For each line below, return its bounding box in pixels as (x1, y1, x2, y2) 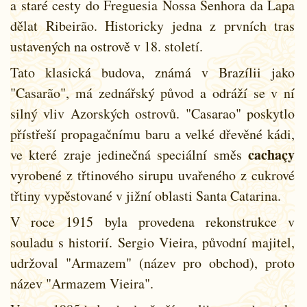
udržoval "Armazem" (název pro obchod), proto (10, 253, 295, 272)
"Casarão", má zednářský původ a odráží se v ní (10, 83, 295, 102)
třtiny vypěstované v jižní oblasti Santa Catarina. (10, 186, 281, 205)
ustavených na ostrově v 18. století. (10, 36, 203, 56)
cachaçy (248, 144, 295, 164)
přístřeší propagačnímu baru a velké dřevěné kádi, (10, 124, 295, 143)
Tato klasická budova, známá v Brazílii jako (10, 62, 295, 82)
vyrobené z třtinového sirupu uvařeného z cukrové (10, 165, 295, 184)
